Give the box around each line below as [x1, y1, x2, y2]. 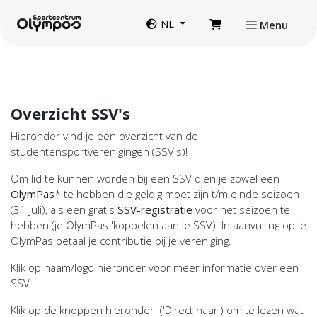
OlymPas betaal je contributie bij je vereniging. [11, 234, 234, 248]
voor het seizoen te [192, 202, 290, 217]
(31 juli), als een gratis [11, 202, 117, 217]
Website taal [132, 7, 192, 21]
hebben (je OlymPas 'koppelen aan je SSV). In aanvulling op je [11, 218, 306, 232]
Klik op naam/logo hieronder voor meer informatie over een [11, 260, 299, 275]
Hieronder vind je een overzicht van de [11, 129, 198, 143]
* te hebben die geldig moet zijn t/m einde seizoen [54, 187, 302, 201]
